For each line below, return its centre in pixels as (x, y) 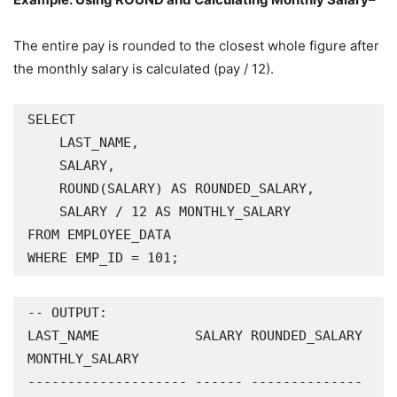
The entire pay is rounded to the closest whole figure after (196, 46)
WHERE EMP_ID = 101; (103, 258)
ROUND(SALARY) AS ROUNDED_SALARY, (43, 189)
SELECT (51, 120)
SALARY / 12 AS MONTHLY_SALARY (43, 212)
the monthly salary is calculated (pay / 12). (144, 69)
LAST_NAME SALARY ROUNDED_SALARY (195, 336)
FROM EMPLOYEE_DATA (99, 235)
